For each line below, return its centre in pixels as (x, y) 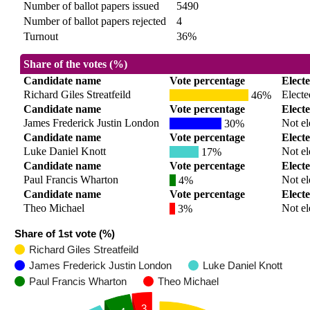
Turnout (41, 37)
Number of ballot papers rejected (95, 21)
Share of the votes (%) (76, 64)
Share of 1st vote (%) (65, 234)
